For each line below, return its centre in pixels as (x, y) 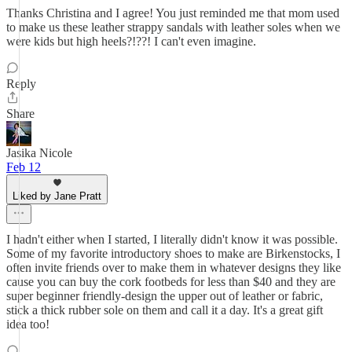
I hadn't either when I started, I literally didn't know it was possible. (172, 239)
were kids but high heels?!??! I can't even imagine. (131, 41)
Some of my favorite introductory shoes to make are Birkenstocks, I (173, 253)
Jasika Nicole (39, 153)
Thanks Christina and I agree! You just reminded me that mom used (173, 13)
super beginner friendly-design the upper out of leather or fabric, (165, 296)
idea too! (28, 324)
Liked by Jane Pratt (57, 196)
